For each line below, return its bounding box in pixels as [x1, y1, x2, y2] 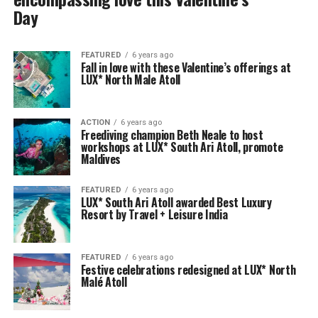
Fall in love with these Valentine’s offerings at [80, 58, 291, 76]
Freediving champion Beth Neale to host [80, 126, 263, 143]
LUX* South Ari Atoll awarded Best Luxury [80, 193, 272, 211]
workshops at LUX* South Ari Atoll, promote [80, 138, 283, 155]
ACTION [80, 117, 110, 127]
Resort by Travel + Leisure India [80, 205, 228, 223]
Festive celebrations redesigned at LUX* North [80, 261, 296, 278]
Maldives [80, 150, 121, 168]
